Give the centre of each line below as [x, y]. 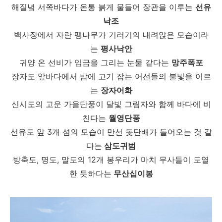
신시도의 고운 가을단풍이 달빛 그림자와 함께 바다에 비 [111, 104]
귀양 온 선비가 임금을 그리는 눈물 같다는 [95, 62]
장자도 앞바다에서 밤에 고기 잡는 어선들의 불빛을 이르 [111, 76]
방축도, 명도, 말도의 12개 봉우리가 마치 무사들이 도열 [111, 160]
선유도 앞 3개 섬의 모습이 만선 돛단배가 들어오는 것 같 [111, 132]
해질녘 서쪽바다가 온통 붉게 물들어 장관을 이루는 [103, 7]
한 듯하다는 [90, 173]
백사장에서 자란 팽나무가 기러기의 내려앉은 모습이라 [111, 35]
